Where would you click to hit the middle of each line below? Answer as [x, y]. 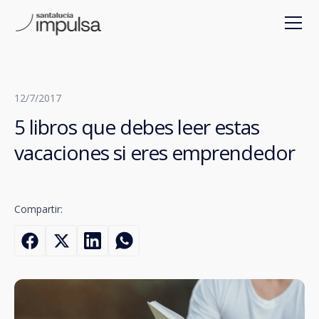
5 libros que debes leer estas [137, 127]
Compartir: [38, 209]
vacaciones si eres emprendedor [155, 152]
